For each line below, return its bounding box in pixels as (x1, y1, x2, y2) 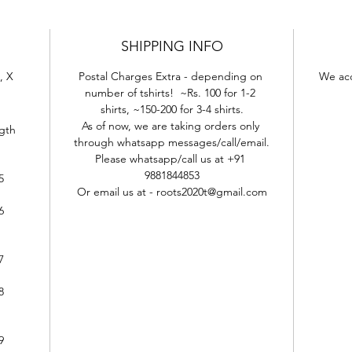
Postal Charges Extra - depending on (78, 69, 266, 84)
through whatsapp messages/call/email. (74, 135, 270, 150)
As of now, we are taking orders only (81, 119, 262, 134)
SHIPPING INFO (120, 38, 223, 56)
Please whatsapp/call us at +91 (95, 152, 249, 167)
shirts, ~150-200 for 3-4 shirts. (100, 102, 244, 117)
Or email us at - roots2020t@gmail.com (76, 185, 267, 200)
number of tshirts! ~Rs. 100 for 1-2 (85, 86, 259, 101)
